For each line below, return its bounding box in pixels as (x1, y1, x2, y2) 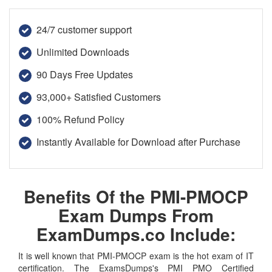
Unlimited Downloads (36, 45, 129, 59)
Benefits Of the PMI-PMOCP (24, 184, 248, 209)
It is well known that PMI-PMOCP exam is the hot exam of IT (18, 250, 254, 262)
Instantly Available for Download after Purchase (36, 135, 240, 149)
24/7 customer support (36, 22, 132, 36)
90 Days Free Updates (36, 67, 133, 81)
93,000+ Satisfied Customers (36, 90, 161, 104)
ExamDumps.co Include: (36, 222, 236, 246)
